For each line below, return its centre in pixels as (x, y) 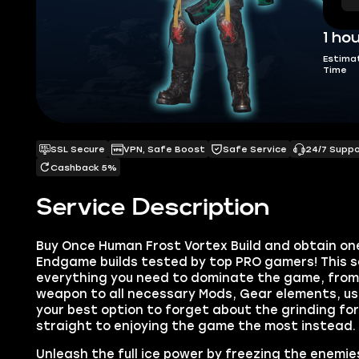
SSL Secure (78, 149)
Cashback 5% (84, 167)
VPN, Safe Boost (164, 149)
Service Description (152, 208)
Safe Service (255, 149)
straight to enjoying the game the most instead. (196, 326)
